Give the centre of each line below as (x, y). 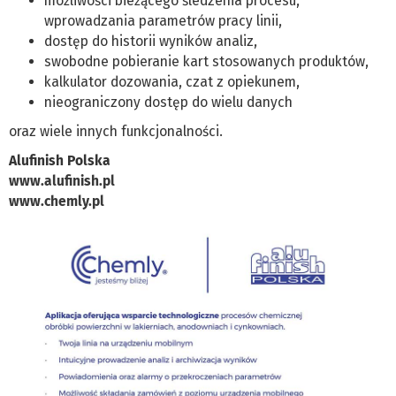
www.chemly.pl (57, 202)
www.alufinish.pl (62, 181)
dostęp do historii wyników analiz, (152, 42)
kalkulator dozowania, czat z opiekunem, (174, 82)
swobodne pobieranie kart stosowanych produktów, (208, 62)
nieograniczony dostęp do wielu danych (170, 103)
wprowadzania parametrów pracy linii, (163, 21)
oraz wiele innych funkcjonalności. (116, 132)
